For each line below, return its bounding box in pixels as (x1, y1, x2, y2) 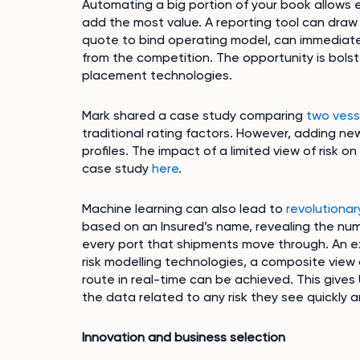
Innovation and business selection (82, 329, 285, 345)
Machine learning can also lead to (82, 201, 286, 216)
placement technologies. (82, 67, 232, 83)
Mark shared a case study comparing (82, 108, 306, 123)
